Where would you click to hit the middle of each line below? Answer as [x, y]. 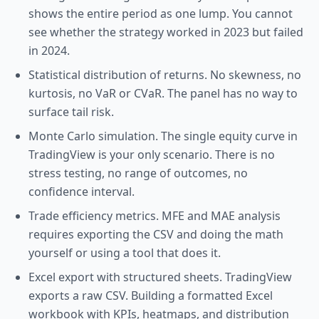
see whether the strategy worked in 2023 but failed [166, 32]
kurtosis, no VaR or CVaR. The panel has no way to [163, 93]
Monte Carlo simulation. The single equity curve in [163, 136]
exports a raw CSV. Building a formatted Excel [151, 296]
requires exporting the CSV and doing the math [156, 234]
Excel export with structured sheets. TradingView [160, 277]
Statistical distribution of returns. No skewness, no [165, 75]
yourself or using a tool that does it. [125, 253]
